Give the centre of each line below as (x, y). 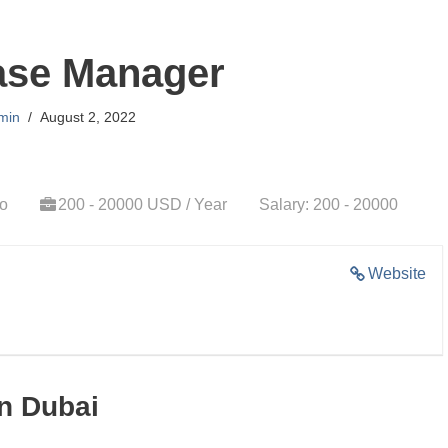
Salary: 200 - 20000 (328, 204)
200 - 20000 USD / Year (142, 204)
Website (397, 273)
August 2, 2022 (87, 117)
